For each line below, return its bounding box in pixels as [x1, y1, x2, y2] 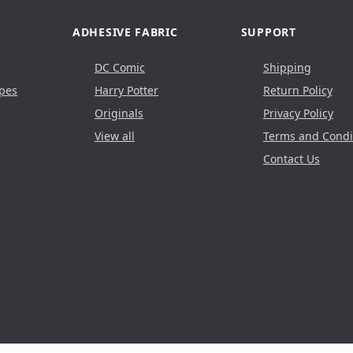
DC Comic [95, 59, 145, 75]
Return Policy [262, 82, 333, 98]
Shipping [262, 59, 311, 75]
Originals [95, 105, 143, 121]
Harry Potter [95, 82, 158, 98]
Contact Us [262, 150, 320, 166]
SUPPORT [240, 24, 296, 39]
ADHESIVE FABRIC [72, 24, 178, 39]
